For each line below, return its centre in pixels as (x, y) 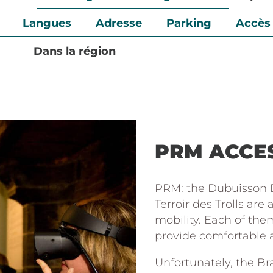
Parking (189, 23)
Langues (47, 23)
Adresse (119, 23)
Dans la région (74, 51)
